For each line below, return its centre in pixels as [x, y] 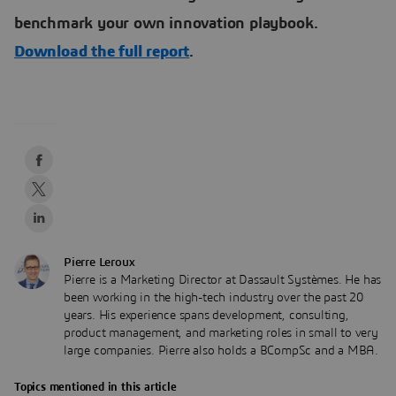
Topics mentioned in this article [95, 387]
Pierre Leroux [99, 262]
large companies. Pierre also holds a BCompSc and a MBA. [221, 350]
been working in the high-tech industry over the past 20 [213, 297]
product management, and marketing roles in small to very [221, 333]
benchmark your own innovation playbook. [167, 23]
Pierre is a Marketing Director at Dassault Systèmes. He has [223, 280]
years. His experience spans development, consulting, [206, 315]
